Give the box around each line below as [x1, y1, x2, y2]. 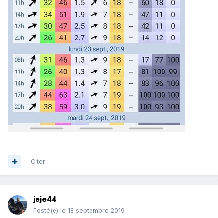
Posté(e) [33, 206, 60, 215]
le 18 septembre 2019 [60, 206, 125, 215]
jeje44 [33, 194, 56, 204]
